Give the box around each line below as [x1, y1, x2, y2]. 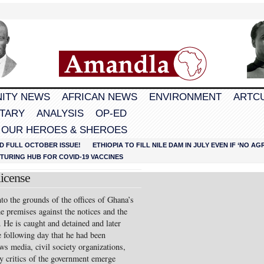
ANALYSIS [37, 108, 84, 119]
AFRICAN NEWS [62, 91, 137, 103]
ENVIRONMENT [149, 91, 222, 103]
